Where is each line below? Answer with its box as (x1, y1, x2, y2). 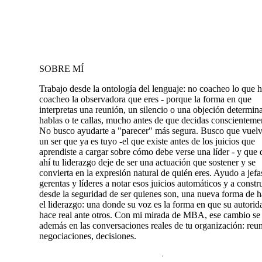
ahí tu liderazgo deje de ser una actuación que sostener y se (39, 157, 256, 167)
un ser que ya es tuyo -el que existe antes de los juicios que (39, 136, 255, 146)
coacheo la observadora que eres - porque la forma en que (39, 94, 251, 104)
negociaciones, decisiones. (39, 230, 136, 241)
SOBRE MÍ (39, 63, 84, 74)
